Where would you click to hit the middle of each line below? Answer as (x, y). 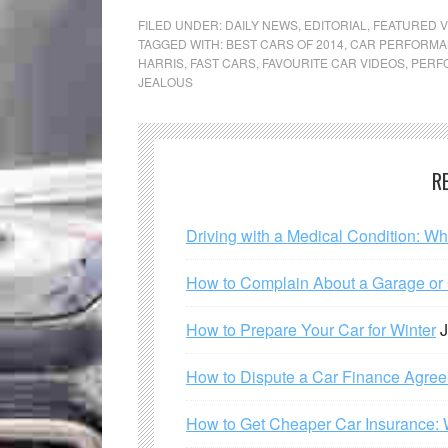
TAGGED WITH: (182, 43)
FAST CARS (223, 62)
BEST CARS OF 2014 (285, 43)
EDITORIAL (335, 24)
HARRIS (161, 62)
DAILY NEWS (261, 24)
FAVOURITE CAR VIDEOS (333, 62)
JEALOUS (165, 81)
